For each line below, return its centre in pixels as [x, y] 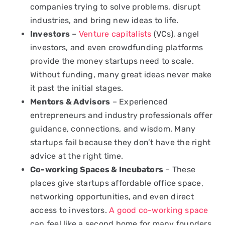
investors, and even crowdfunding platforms [117, 47]
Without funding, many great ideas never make [121, 74]
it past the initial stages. [77, 88]
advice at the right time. [77, 156]
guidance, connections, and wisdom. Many [113, 129]
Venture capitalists [115, 34]
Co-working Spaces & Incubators [97, 169]
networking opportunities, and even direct [112, 196]
